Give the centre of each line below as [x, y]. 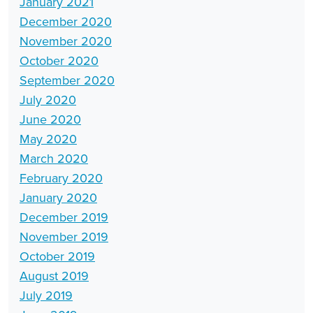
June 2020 [50, 119]
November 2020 [66, 41]
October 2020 [59, 60]
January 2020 [58, 197]
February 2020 [61, 178]
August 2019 [54, 276]
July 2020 [48, 100]
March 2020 [54, 158]
